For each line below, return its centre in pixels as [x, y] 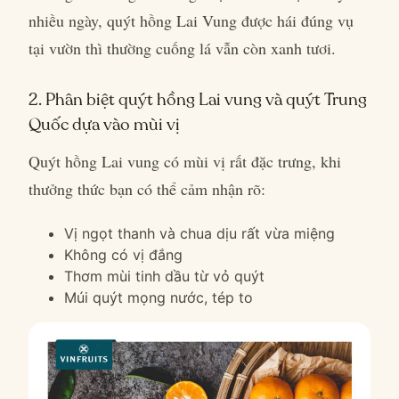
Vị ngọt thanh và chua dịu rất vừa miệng [199, 233]
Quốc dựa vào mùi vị [104, 124]
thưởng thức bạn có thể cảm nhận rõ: [147, 189]
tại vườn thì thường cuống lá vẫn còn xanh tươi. [182, 48]
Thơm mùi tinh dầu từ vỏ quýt [164, 276]
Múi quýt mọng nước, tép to [159, 297]
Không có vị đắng [123, 255]
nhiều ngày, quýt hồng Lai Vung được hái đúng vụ [191, 20]
